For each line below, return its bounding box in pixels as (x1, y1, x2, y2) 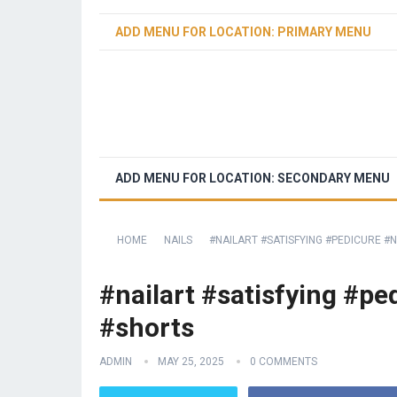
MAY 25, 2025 (158, 355, 224, 368)
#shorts (99, 312, 194, 343)
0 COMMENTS (250, 355, 317, 368)
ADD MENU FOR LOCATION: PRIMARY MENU (115, 25, 371, 39)
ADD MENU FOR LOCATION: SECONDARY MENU (115, 171, 390, 185)
